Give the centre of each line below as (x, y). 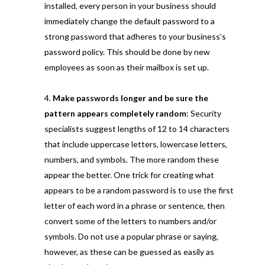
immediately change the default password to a (129, 21)
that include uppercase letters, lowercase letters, (135, 144)
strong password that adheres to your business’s (135, 36)
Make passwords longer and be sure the (130, 98)
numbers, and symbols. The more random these (131, 159)
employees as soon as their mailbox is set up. (126, 67)
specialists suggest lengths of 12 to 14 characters (137, 128)
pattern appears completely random (115, 113)
